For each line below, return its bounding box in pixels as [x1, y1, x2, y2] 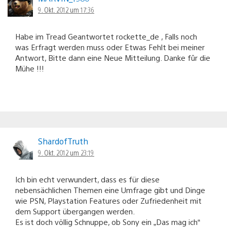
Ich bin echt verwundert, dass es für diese [15, 174, 160, 184]
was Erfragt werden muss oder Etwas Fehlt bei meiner [15, 42, 205, 52]
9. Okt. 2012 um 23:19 [38, 147, 94, 157]
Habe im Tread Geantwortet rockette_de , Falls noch [15, 31, 197, 41]
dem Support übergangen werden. [15, 206, 135, 216]
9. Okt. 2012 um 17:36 [38, 5, 94, 14]
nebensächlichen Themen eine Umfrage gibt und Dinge [15, 184, 205, 195]
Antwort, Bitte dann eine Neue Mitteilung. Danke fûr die [15, 52, 210, 62]
